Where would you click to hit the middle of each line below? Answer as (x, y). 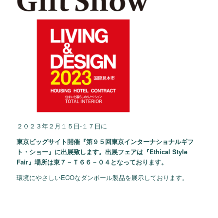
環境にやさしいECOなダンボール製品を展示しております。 (102, 178)
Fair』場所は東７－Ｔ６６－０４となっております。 (92, 162)
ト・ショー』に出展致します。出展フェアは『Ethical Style (102, 152)
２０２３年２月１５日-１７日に (62, 126)
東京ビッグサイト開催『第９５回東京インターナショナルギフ (105, 142)
